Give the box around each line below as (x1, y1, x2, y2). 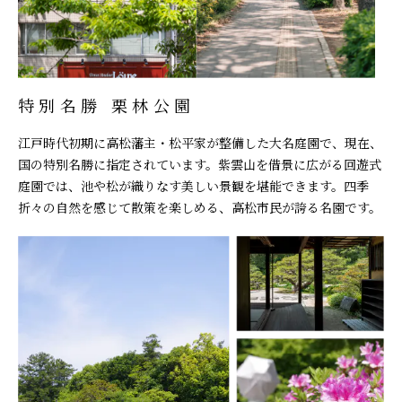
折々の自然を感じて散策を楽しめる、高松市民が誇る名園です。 (18, 198, 381, 217)
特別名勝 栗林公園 (18, 93, 196, 118)
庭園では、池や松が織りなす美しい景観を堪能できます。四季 (18, 177, 369, 196)
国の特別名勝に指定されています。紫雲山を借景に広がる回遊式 (18, 155, 381, 174)
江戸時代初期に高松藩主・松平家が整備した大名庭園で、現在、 (18, 134, 382, 153)
